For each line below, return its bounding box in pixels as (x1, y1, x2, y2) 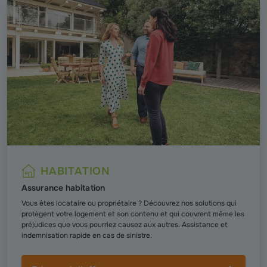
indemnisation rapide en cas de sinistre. (21, 231, 152, 241)
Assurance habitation (21, 182, 105, 194)
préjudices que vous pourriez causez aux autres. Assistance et (21, 220, 228, 230)
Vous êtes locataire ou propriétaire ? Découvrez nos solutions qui (21, 198, 237, 209)
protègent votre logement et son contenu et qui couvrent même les (21, 209, 244, 219)
